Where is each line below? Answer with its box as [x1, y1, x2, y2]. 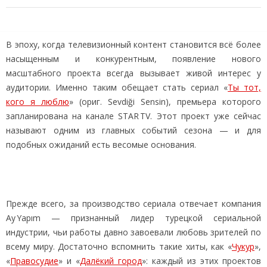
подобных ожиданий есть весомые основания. [6, 138, 196, 150]
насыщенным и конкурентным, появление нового [6, 52, 261, 64]
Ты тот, [228, 81, 262, 93]
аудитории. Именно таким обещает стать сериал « [6, 81, 228, 93]
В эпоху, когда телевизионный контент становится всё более [6, 38, 261, 50]
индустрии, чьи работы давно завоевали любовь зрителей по [6, 226, 261, 238]
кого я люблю [6, 95, 69, 107]
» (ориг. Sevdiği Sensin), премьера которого [69, 95, 261, 107]
